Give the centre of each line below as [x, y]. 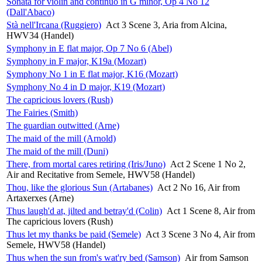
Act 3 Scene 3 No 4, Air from [200, 234]
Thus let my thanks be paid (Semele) [74, 234]
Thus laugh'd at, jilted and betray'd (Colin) [84, 211]
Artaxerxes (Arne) [40, 198]
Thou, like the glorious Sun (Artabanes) [80, 187]
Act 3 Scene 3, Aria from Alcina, [166, 25]
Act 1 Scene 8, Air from [211, 211]
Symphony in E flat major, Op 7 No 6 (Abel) [89, 48]
